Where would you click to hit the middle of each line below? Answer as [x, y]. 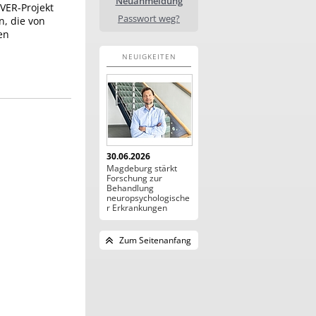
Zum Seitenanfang [155, 240]
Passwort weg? [149, 18]
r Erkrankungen [137, 208]
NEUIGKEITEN [149, 56]
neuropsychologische [148, 198]
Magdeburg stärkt [142, 168]
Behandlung [130, 188]
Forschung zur [134, 178]
